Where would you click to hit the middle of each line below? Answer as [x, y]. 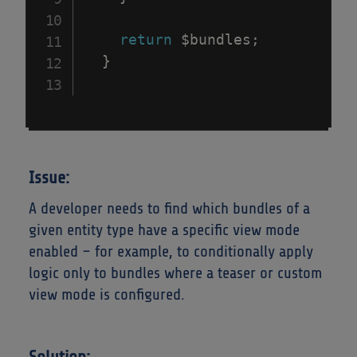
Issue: [49, 178]
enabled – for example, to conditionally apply [171, 252]
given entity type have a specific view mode [164, 230]
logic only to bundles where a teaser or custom [175, 273]
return [146, 40]
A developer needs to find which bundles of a [169, 209]
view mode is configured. [107, 295]
